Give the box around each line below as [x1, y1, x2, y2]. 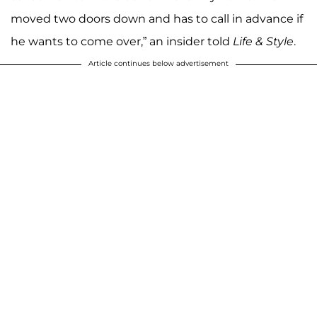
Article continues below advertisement [88, 59, 229, 69]
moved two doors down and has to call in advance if [11, 12, 303, 26]
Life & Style [233, 35, 294, 49]
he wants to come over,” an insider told [11, 35, 233, 49]
